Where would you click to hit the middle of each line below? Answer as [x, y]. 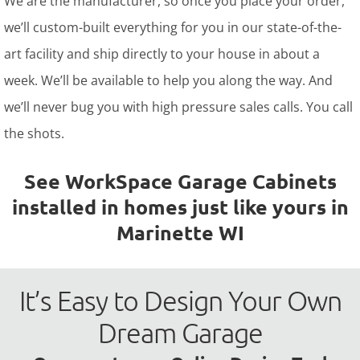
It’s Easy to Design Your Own [180, 301]
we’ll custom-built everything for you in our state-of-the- [173, 28]
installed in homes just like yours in [180, 207]
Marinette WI [180, 233]
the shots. [34, 134]
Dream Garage [180, 333]
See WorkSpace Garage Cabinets [180, 181]
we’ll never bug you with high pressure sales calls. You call [178, 107]
